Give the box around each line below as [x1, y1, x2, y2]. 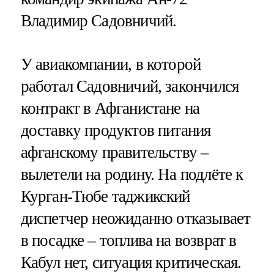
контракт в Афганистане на [20, 98, 200, 117]
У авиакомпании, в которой [20, 54, 201, 73]
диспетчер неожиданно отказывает [20, 209, 251, 228]
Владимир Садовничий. [20, 11, 177, 30]
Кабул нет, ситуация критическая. [20, 253, 242, 272]
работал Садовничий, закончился [20, 76, 239, 95]
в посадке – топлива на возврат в [20, 231, 237, 250]
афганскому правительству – [20, 143, 209, 161]
